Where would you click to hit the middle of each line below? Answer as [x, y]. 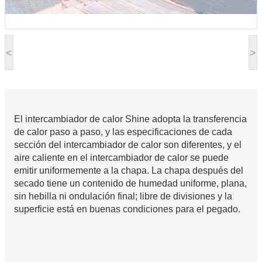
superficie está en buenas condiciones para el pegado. [127, 209]
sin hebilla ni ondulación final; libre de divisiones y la [123, 196]
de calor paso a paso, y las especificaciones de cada [123, 132]
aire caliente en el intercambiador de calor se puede [121, 158]
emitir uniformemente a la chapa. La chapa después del [129, 171]
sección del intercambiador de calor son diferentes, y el [128, 145]
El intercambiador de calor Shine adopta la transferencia [130, 119]
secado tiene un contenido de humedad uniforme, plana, [130, 184]
